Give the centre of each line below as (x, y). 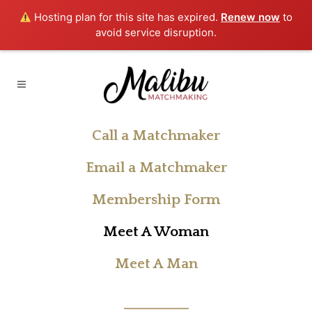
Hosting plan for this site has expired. (126, 17)
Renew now (251, 17)
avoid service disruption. (156, 32)
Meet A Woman (156, 232)
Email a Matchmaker (156, 167)
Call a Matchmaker (156, 135)
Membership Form (156, 200)
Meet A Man (156, 264)
